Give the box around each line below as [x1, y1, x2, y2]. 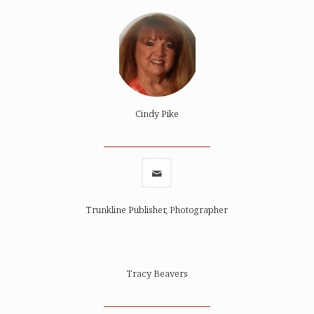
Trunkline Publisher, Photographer [86, 203, 228, 216]
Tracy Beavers [126, 267, 188, 280]
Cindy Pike [135, 107, 179, 120]
